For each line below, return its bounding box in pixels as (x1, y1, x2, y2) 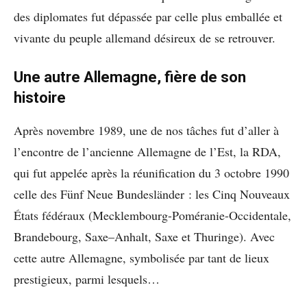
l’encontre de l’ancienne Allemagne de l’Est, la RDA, (14, 143, 281, 160)
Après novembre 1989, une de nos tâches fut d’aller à (14, 122, 279, 139)
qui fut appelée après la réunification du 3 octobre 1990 (14, 164, 289, 182)
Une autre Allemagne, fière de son (14, 69, 246, 86)
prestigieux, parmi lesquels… (14, 271, 160, 288)
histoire (14, 89, 66, 107)
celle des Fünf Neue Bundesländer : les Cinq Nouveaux (14, 186, 290, 203)
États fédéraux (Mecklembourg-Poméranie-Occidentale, (14, 207, 291, 224)
